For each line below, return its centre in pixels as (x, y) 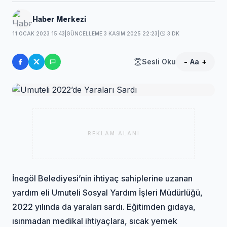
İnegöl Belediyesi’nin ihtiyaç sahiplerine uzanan (103, 178)
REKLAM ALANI (113, 134)
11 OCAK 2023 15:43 (39, 33)
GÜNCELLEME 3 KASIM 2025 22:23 (112, 33)
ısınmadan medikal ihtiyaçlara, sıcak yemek (95, 221)
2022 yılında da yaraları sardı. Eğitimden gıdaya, (104, 206)
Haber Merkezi (60, 19)
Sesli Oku (159, 61)
